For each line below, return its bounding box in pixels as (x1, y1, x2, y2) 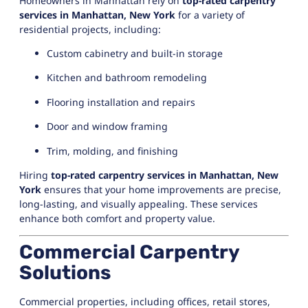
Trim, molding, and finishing (47, 144, 178, 157)
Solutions (19, 261, 111, 285)
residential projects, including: (19, 22, 161, 36)
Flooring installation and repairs (47, 95, 195, 109)
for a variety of (175, 8, 245, 21)
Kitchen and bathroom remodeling (47, 71, 207, 85)
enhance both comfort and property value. (19, 211, 215, 225)
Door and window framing (47, 120, 168, 133)
